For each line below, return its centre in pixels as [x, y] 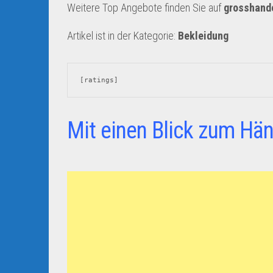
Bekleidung [203, 36]
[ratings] [99, 80]
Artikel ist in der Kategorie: [122, 36]
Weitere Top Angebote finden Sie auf [145, 8]
